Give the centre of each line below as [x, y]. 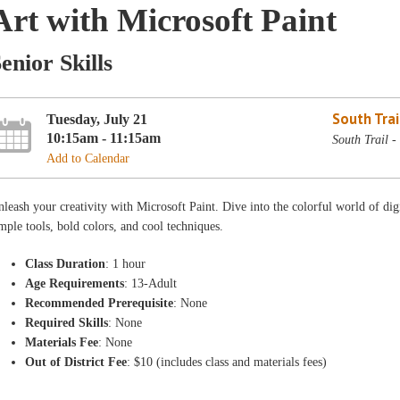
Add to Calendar [88, 158]
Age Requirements [75, 283]
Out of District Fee [76, 362]
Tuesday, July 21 [97, 119]
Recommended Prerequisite [100, 303]
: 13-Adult [151, 283]
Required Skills [67, 323]
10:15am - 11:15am [104, 137]
